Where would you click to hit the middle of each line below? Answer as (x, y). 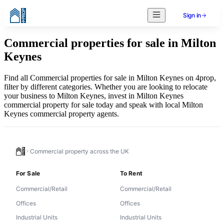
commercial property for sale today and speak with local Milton (103, 104)
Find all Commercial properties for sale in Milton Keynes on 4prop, (110, 77)
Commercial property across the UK (79, 151)
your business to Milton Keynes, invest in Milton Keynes (94, 95)
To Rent (131, 173)
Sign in (192, 15)
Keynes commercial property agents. (61, 113)
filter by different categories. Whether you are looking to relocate (106, 86)
